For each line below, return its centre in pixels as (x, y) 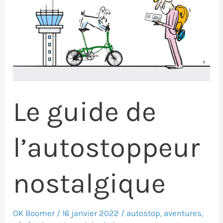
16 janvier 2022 (92, 213)
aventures (183, 213)
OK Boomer (34, 213)
